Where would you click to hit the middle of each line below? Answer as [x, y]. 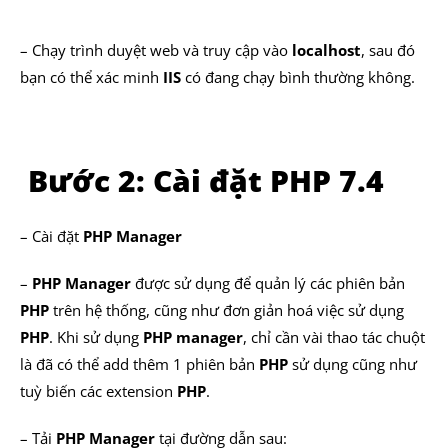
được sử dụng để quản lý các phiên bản [268, 283]
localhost [326, 50]
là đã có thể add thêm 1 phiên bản [139, 364]
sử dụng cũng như [352, 364]
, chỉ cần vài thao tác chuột [334, 337]
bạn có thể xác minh [91, 77]
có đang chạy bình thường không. [298, 77]
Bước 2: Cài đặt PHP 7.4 [202, 180]
